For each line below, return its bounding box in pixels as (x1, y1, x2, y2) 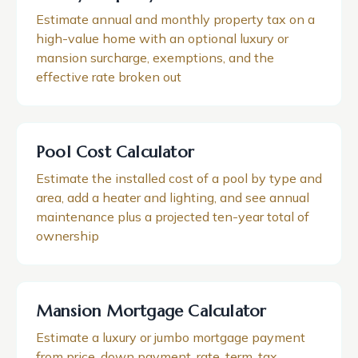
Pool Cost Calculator (36, 142, 194, 162)
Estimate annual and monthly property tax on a (36, 11, 315, 27)
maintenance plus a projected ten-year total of (36, 209, 309, 225)
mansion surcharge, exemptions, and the (36, 50, 274, 66)
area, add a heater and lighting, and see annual (36, 189, 309, 205)
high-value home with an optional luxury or (36, 30, 288, 46)
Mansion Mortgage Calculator (36, 301, 267, 321)
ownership (36, 228, 99, 244)
